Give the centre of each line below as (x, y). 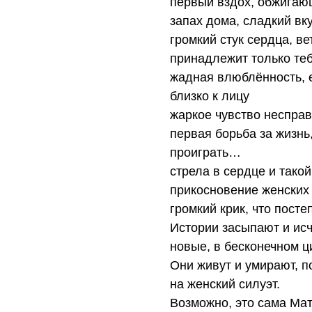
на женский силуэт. (225, 284)
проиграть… (205, 153)
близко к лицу (210, 96)
